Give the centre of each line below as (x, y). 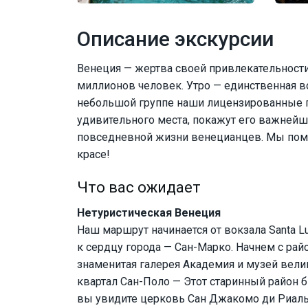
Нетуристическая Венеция (149, 212)
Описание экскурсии (175, 38)
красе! (93, 154)
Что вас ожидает (139, 187)
